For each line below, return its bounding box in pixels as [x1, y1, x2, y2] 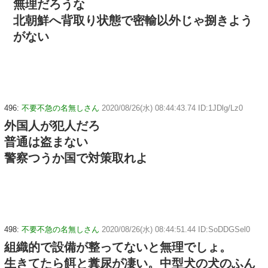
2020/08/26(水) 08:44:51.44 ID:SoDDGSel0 [102, 224, 250, 234]
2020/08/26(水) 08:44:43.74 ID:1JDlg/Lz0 [102, 103, 243, 113]
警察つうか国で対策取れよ [4, 151, 148, 165]
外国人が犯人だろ [4, 119, 100, 133]
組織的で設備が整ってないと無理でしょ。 [4, 240, 232, 254]
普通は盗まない [4, 135, 88, 149]
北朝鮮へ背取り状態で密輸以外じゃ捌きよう [13, 14, 252, 28]
